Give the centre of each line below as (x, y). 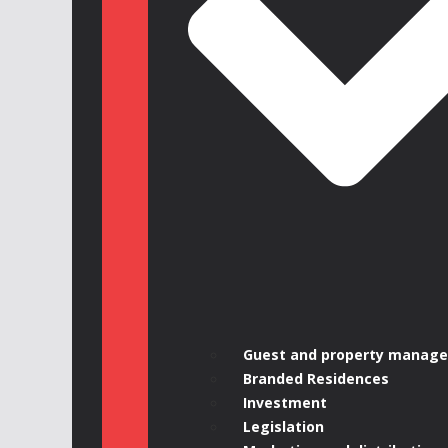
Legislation (283, 427)
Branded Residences (316, 379)
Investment (285, 403)
